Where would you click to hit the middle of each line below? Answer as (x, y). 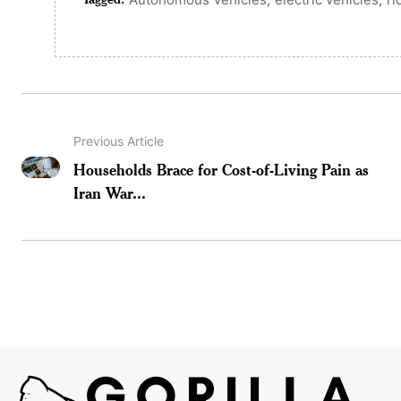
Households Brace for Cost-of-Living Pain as (222, 169)
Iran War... (110, 192)
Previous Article (119, 141)
